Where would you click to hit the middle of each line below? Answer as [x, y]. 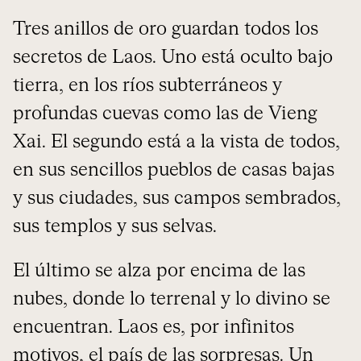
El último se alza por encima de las [159, 271]
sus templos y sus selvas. [117, 227]
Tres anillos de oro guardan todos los [166, 29]
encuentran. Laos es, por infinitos [154, 328]
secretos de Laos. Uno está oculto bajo [173, 58]
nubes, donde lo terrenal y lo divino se [172, 299]
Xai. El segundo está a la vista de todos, [176, 142]
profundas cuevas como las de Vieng [165, 114]
